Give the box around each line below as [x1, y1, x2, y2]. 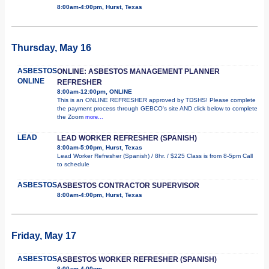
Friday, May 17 [11, 230, 76, 241]
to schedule [57, 160, 89, 168]
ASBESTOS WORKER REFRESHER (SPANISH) [57, 255, 217, 264]
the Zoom [57, 113, 85, 120]
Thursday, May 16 [11, 42, 91, 53]
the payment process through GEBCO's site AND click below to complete [57, 104, 258, 112]
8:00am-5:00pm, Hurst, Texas [57, 144, 142, 151]
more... [85, 113, 103, 120]
